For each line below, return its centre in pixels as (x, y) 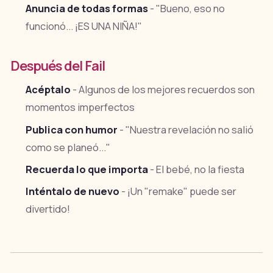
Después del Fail (58, 66)
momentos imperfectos (80, 108)
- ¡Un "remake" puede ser (178, 192)
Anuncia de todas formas (87, 8)
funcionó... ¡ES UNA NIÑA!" (84, 26)
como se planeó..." (68, 147)
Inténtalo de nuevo (73, 192)
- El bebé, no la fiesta (197, 169)
